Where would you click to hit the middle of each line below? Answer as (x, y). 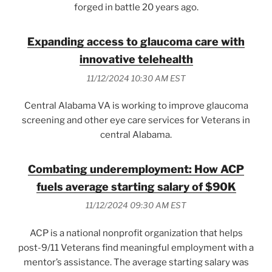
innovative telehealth (136, 59)
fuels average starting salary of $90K (136, 187)
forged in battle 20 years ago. (136, 8)
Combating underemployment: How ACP (136, 169)
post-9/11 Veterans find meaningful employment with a (136, 247)
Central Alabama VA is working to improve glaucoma (136, 106)
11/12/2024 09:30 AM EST (136, 206)
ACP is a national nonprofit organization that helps (136, 233)
